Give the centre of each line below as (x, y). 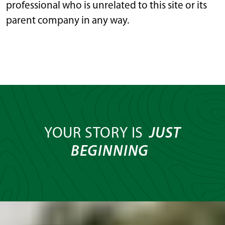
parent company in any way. (68, 21)
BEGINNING (110, 152)
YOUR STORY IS (95, 134)
